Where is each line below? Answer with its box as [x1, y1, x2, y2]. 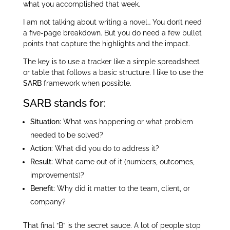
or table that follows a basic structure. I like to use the [23, 68, 203, 77]
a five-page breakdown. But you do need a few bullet [23, 29, 202, 37]
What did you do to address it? [52, 144, 159, 153]
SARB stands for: [23, 97, 106, 110]
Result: [30, 158, 53, 166]
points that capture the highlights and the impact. [23, 40, 190, 48]
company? [30, 198, 66, 206]
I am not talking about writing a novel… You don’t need [23, 18, 202, 27]
